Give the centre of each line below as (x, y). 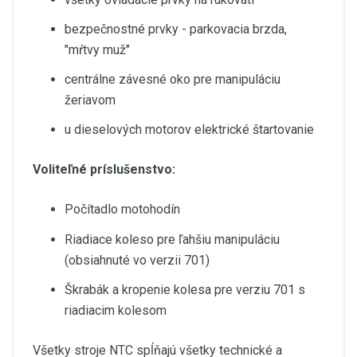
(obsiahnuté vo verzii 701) (137, 260)
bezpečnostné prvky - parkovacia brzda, (176, 29)
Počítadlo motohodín (122, 210)
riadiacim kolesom (116, 310)
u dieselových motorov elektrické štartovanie (189, 130)
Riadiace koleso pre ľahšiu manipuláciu (172, 239)
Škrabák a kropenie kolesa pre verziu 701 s (185, 289)
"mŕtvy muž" (97, 49)
